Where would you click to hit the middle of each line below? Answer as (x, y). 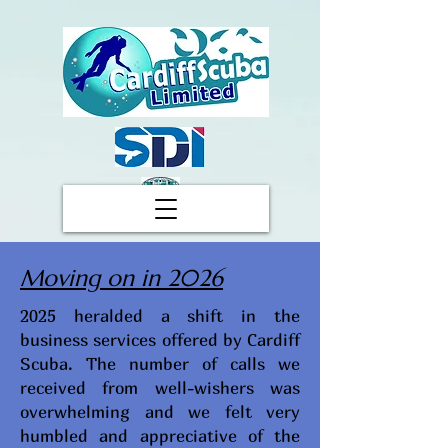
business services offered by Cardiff (160, 339)
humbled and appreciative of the (160, 435)
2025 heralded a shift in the (160, 315)
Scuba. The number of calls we (160, 363)
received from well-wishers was (160, 387)
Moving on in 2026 (121, 278)
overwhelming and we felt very (160, 411)
